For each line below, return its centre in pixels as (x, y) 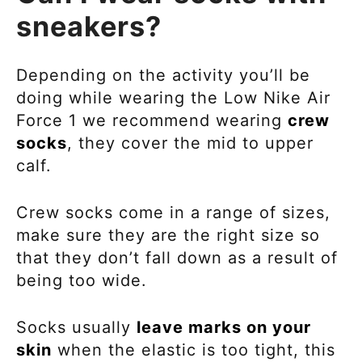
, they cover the (137, 143)
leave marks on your (224, 328)
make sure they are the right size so (168, 236)
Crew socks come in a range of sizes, (173, 213)
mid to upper (260, 143)
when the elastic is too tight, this (194, 350)
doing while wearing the (120, 98)
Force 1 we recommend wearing (152, 121)
